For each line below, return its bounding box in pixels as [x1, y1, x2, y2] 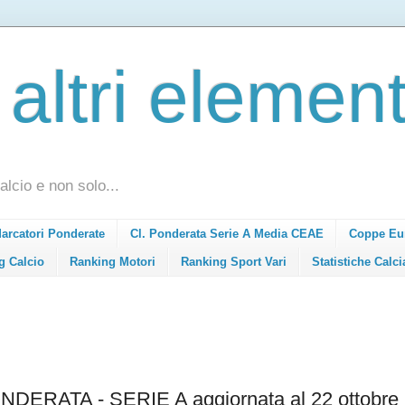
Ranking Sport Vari [181, 254, 287, 268]
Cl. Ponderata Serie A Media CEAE [130, 227, 324, 241]
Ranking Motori [70, 254, 155, 268]
